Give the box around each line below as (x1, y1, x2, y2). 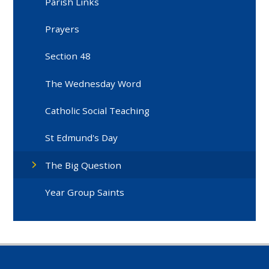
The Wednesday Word (45, 77, 142, 89)
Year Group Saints (45, 186, 125, 199)
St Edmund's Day (45, 131, 118, 144)
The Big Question (45, 159, 122, 171)
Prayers (45, 23, 80, 35)
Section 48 (45, 50, 91, 62)
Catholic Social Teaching (45, 104, 150, 117)
